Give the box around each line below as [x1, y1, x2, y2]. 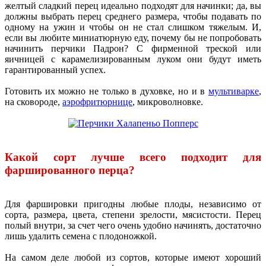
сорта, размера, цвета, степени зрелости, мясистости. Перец [5, 209, 261, 220]
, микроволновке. [132, 97, 203, 107]
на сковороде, [5, 97, 62, 107]
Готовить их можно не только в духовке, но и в [5, 86, 208, 97]
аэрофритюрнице [62, 97, 132, 107]
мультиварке [208, 86, 259, 97]
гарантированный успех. [5, 65, 106, 75]
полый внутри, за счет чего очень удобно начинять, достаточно [5, 220, 261, 230]
